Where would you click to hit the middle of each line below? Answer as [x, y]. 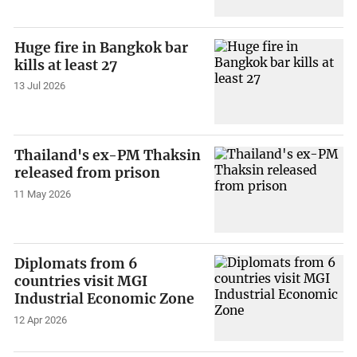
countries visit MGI [81, 281]
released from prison [88, 173]
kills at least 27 [66, 65]
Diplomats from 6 [76, 263]
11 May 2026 [43, 194]
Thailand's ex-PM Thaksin [108, 156]
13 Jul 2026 [40, 86]
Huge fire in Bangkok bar [102, 47]
